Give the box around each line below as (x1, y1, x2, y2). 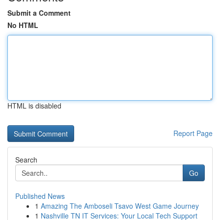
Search (15, 155, 37, 165)
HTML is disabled (7, 101, 61, 110)
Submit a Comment (7, 8, 71, 18)
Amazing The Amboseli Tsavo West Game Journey (41, 201, 199, 211)
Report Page (173, 128, 213, 138)
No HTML (7, 20, 38, 30)
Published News (15, 191, 65, 201)
